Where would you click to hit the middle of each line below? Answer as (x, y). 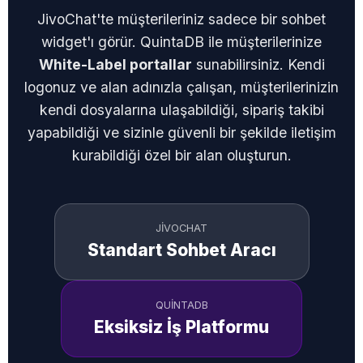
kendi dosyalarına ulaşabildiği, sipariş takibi (181, 110)
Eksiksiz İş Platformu (181, 327)
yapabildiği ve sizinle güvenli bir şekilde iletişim (181, 132)
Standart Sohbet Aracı (181, 250)
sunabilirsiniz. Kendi (258, 64)
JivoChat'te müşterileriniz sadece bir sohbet (181, 19)
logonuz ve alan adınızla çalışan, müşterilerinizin (181, 87)
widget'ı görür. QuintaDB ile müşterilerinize (181, 42)
